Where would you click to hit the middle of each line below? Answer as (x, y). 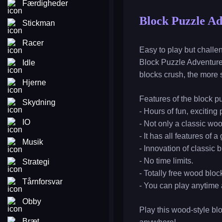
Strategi (36, 162)
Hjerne (34, 83)
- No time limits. (166, 161)
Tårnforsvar (42, 182)
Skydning (39, 102)
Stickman (39, 23)
